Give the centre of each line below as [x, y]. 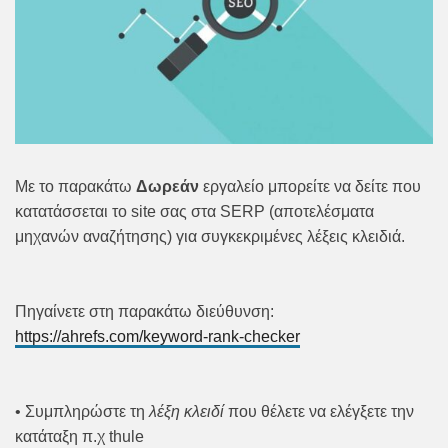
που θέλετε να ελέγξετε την [319, 412]
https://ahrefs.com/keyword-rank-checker [157, 337]
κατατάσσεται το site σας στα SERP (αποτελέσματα [194, 212]
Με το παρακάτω [75, 187]
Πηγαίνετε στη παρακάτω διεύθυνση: [144, 312]
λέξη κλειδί [186, 412]
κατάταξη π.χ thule [79, 437]
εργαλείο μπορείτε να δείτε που [310, 187]
